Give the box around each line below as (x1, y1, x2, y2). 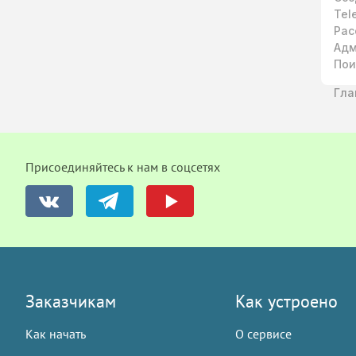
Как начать (25, 326, 86, 342)
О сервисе (235, 326, 292, 342)
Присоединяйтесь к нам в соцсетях (25, 159, 220, 175)
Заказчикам (25, 290, 116, 312)
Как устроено (235, 290, 339, 312)
